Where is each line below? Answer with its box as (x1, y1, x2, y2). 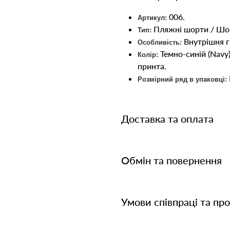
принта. (138, 61, 166, 71)
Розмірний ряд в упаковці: (138, 75, 227, 83)
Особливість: (138, 39, 182, 46)
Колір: (138, 51, 158, 59)
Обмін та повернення (121, 154, 222, 166)
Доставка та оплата (121, 112, 214, 125)
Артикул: (138, 14, 167, 22)
